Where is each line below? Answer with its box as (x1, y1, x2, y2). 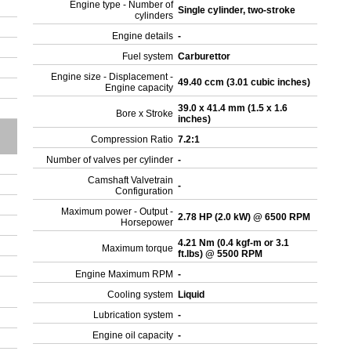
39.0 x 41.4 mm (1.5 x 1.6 (178, 103, 288, 114)
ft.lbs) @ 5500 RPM (178, 248, 266, 259)
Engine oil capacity (92, 330, 174, 341)
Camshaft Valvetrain (88, 175, 174, 186)
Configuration (115, 186, 174, 197)
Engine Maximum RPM (75, 269, 174, 280)
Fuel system (122, 51, 174, 62)
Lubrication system (93, 309, 174, 320)
